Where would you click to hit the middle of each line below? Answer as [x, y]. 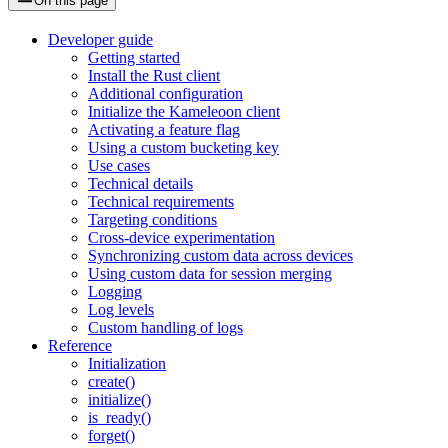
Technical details [140, 184]
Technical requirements [161, 202]
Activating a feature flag [164, 130]
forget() [111, 436]
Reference [80, 346]
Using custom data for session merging [210, 274]
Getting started [134, 58]
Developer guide [100, 40]
